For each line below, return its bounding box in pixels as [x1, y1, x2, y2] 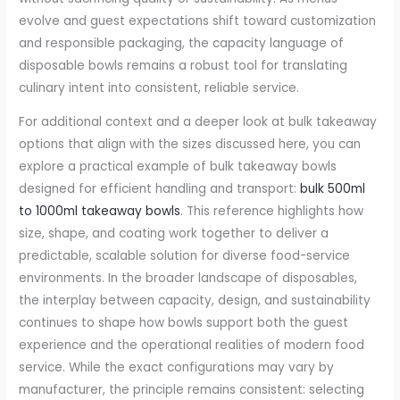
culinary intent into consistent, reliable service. [19, 79, 300, 96]
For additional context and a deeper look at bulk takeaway [19, 113, 378, 131]
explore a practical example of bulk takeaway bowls [19, 158, 337, 176]
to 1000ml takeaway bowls [19, 203, 181, 221]
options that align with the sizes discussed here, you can [19, 136, 362, 154]
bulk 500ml [300, 180, 366, 198]
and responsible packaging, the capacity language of [19, 34, 345, 52]
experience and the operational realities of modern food [19, 337, 365, 354]
